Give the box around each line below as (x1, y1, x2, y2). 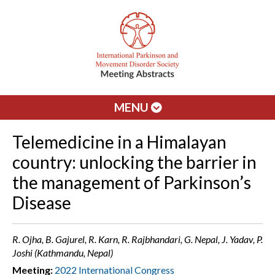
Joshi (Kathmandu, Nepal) (12, 247, 113, 258)
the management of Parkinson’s (12, 172, 251, 193)
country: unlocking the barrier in (12, 152, 257, 172)
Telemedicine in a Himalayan (12, 131, 227, 152)
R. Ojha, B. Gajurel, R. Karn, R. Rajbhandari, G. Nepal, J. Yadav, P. (12, 233, 263, 245)
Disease (12, 192, 71, 213)
